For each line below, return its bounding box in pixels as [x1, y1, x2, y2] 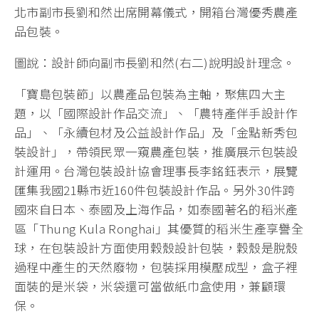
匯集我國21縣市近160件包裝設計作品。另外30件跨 [14, 181, 296, 199]
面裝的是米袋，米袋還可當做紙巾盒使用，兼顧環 [14, 277, 286, 296]
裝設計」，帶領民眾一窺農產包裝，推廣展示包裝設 [14, 142, 298, 161]
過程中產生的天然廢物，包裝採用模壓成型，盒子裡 [14, 258, 298, 276]
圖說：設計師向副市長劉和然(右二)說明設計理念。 [14, 53, 296, 72]
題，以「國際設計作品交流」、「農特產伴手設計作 [14, 104, 298, 122]
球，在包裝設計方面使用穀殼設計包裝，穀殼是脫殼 [14, 239, 298, 257]
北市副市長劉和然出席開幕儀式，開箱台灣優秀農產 [14, 3, 298, 21]
